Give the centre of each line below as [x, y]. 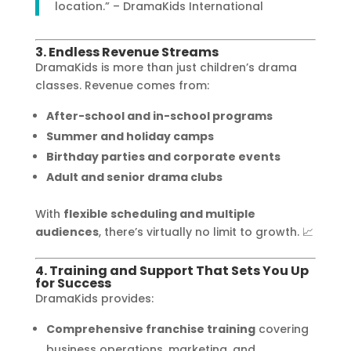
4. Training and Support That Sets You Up [172, 270]
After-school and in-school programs [159, 116]
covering [282, 329]
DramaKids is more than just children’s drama [166, 67]
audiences [67, 232]
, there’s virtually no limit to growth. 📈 [206, 232]
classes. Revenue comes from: [122, 85]
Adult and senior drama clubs [134, 177]
